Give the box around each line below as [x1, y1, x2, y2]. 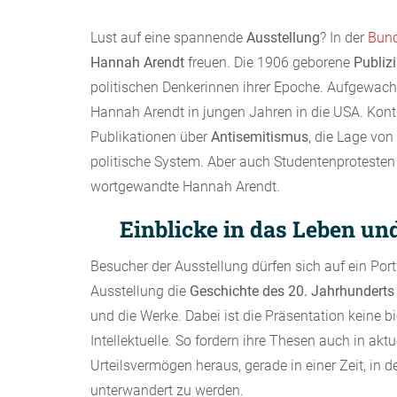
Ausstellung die [90, 283, 190, 300]
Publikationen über [90, 128, 211, 145]
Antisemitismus [211, 128, 308, 145]
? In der [320, 29, 368, 46]
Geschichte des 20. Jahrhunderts [190, 283, 394, 300]
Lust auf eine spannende [90, 29, 246, 46]
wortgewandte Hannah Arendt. [90, 178, 280, 195]
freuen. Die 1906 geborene [184, 54, 354, 71]
